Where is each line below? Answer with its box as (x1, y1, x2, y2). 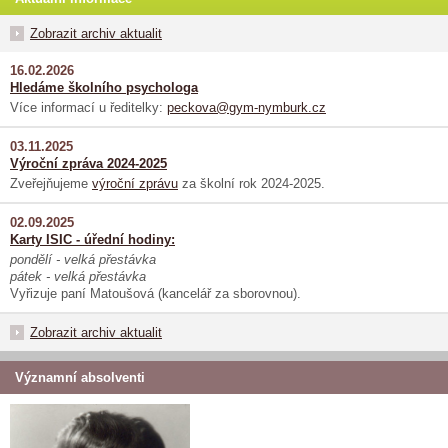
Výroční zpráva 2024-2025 (10, 156, 167, 172)
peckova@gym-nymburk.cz (167, 100, 326, 116)
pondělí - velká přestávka (10, 252, 156, 268)
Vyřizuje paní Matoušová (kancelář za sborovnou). (10, 286, 301, 302)
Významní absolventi (15, 370, 145, 386)
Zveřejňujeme (10, 176, 92, 192)
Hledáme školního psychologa (10, 80, 198, 96)
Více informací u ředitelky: (10, 100, 167, 116)
